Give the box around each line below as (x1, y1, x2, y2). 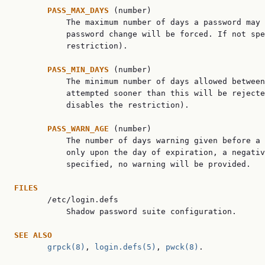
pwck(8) (166, 243, 199, 251)
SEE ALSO (14, 231, 52, 240)
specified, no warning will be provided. (14, 160, 251, 169)
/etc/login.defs (14, 195, 118, 204)
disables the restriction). (14, 101, 189, 109)
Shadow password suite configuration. (14, 207, 237, 216)
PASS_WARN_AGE (47, 124, 114, 133)
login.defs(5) (95, 243, 156, 251)
